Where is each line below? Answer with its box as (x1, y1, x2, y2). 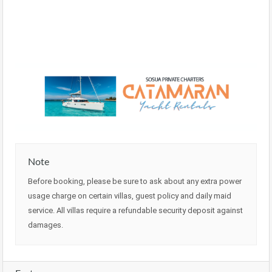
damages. (28, 220, 63, 230)
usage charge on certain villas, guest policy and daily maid (28, 191, 231, 201)
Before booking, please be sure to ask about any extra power (28, 177, 242, 186)
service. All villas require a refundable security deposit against (28, 206, 243, 216)
